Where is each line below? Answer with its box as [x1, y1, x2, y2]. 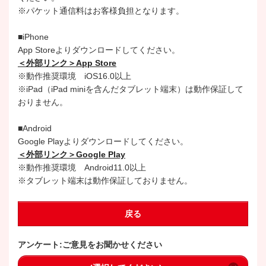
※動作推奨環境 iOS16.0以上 [18, 71, 131, 81]
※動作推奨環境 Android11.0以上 [18, 162, 146, 172]
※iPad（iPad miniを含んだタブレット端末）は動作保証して [18, 84, 243, 94]
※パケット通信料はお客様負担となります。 [18, 5, 184, 15]
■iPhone [18, 31, 49, 42]
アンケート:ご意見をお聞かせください [18, 239, 162, 249]
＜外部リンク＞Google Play [18, 149, 125, 159]
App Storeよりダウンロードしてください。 [18, 45, 180, 55]
